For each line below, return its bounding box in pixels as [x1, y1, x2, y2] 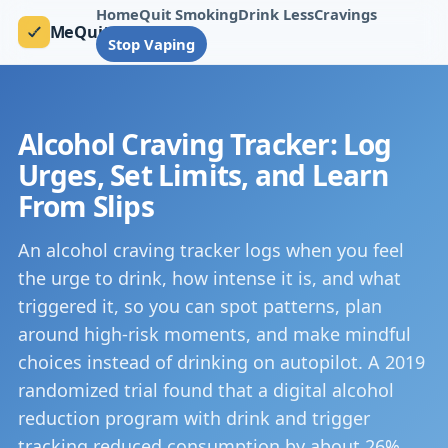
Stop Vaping [108, 34, 196, 54]
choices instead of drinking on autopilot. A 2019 [17, 350, 425, 374]
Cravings [314, 3, 378, 24]
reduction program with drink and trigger [17, 406, 370, 430]
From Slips [17, 187, 154, 225]
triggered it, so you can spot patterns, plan [17, 294, 382, 318]
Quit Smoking [139, 3, 239, 24]
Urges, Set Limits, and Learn [17, 156, 389, 194]
